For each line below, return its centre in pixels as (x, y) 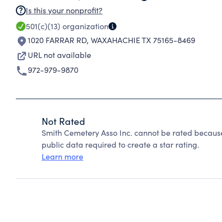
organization (84, 26)
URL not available (59, 55)
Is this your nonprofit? (64, 10)
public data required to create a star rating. (120, 144)
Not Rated (63, 121)
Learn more (62, 156)
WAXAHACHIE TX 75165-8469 (143, 40)
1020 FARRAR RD (57, 40)
